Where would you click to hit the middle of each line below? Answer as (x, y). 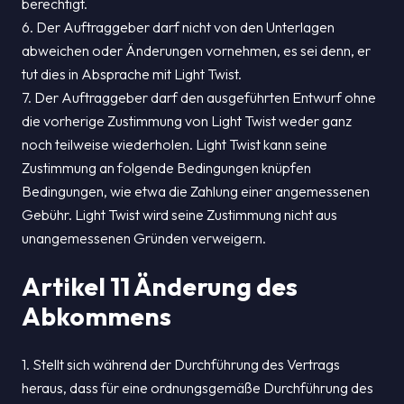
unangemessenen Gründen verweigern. (144, 238)
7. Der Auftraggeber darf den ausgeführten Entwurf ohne (199, 97)
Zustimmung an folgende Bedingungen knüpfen (166, 168)
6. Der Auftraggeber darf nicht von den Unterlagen (178, 27)
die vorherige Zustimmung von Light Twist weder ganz (187, 121)
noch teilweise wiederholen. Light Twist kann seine (174, 144)
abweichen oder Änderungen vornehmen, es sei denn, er (196, 50)
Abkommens (96, 316)
